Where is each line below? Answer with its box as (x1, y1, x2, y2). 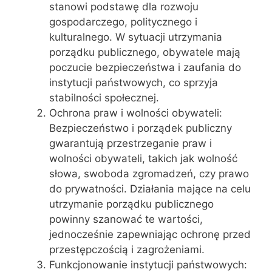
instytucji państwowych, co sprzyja (49, 76, 218, 89)
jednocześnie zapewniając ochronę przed (49, 228, 251, 240)
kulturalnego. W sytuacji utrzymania (49, 30, 222, 43)
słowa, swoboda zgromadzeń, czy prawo (49, 167, 249, 180)
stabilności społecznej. (49, 91, 159, 104)
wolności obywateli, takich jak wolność (49, 152, 237, 165)
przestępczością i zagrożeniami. (49, 243, 205, 256)
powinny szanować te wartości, (49, 212, 203, 225)
